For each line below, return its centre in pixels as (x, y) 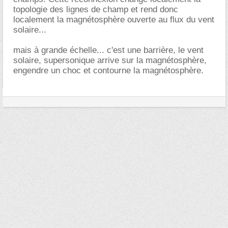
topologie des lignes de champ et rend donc (96, 9)
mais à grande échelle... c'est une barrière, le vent (108, 50)
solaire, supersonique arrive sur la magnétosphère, (110, 60)
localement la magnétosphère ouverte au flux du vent (114, 20)
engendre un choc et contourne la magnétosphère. (108, 70)
